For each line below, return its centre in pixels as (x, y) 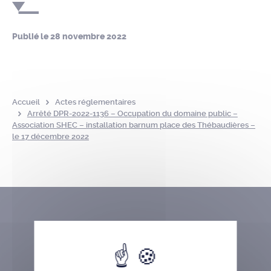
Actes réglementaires (95, 102)
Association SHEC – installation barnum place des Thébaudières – (134, 125)
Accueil (26, 102)
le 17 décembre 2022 (51, 136)
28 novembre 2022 (88, 37)
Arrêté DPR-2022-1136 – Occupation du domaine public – (132, 113)
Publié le (31, 37)
